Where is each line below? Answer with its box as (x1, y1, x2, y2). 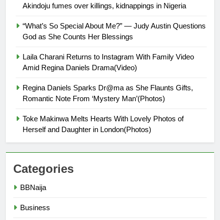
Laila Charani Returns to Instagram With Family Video (23, 53, 194, 61)
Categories (13, 162, 74, 176)
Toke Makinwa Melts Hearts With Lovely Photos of (23, 114, 184, 123)
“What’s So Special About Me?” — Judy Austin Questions (23, 22, 206, 30)
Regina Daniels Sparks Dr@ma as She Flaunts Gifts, (23, 83, 193, 92)
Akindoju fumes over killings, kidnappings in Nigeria (23, 1, 186, 10)
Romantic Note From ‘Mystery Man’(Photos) (23, 94, 165, 103)
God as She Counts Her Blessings (23, 32, 133, 41)
